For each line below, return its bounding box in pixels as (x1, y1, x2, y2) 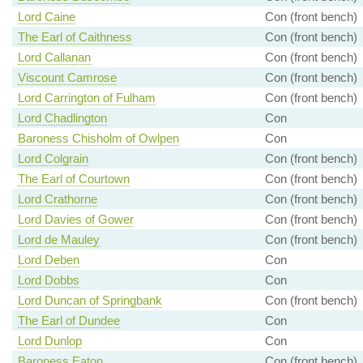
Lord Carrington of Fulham (17, 91, 156, 105)
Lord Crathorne (17, 192, 97, 207)
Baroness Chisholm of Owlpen (17, 131, 179, 146)
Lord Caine (17, 10, 75, 24)
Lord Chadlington (17, 111, 107, 126)
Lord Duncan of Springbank (17, 293, 162, 308)
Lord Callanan (17, 50, 91, 65)
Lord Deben (17, 253, 79, 267)
